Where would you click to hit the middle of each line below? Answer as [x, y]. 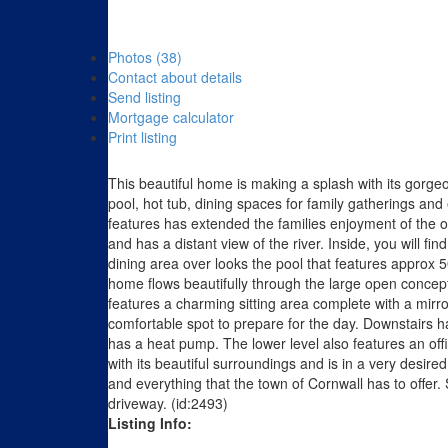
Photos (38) [144, 57]
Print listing [142, 137]
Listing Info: [149, 423]
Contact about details [174, 77]
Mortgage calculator [170, 117]
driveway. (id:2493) [167, 403]
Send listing [144, 97]
